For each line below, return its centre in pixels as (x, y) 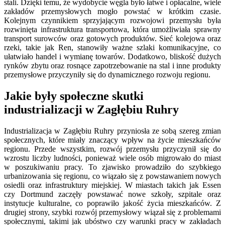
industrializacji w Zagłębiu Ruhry (91, 109)
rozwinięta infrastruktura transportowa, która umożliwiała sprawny (113, 29)
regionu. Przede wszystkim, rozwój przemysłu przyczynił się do (113, 149)
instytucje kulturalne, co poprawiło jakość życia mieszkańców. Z (113, 203)
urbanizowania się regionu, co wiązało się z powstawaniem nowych (113, 176)
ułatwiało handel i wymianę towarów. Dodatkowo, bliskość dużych (113, 56)
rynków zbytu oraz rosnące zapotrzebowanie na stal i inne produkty (113, 65)
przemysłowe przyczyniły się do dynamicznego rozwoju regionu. (107, 74)
